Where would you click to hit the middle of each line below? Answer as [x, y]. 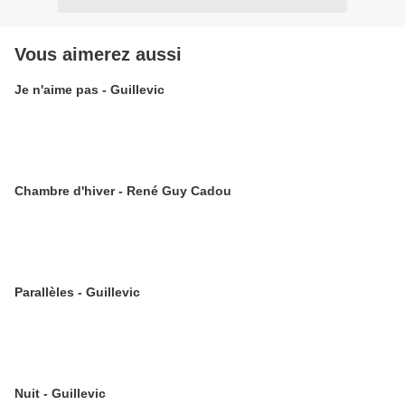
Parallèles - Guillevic [77, 292]
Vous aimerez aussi [98, 54]
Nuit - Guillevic [60, 393]
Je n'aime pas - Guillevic [89, 89]
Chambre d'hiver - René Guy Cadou [123, 191]
